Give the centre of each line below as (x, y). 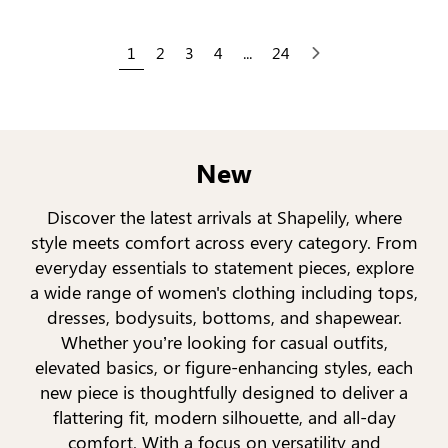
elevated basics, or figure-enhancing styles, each (224, 366)
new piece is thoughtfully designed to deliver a (224, 391)
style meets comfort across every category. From (224, 241)
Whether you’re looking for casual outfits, (224, 341)
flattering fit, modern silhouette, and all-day (224, 416)
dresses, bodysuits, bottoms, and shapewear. (224, 316)
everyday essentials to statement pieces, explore (224, 266)
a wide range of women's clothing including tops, (224, 291)
